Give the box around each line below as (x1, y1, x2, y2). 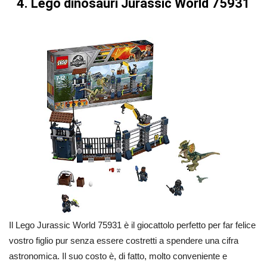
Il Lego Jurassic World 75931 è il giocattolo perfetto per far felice (9, 220, 256, 230)
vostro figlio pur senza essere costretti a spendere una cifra (9, 235, 238, 246)
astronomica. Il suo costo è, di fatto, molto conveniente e (9, 251, 227, 261)
